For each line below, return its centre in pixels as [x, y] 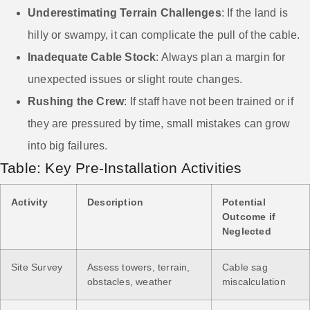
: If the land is [255, 12]
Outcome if [249, 216]
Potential [244, 202]
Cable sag [245, 267]
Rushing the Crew [76, 101]
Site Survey [37, 267]
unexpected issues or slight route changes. [135, 79]
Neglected [247, 231]
